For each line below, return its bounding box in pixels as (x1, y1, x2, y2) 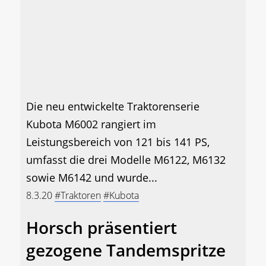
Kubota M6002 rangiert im (26, 117, 156, 132)
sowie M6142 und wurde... (26, 170, 157, 185)
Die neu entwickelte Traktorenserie (26, 99, 199, 114)
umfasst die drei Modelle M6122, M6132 (26, 153, 226, 167)
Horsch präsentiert (26, 216, 177, 239)
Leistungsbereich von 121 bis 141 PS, (26, 135, 210, 150)
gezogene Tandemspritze (26, 239, 226, 262)
